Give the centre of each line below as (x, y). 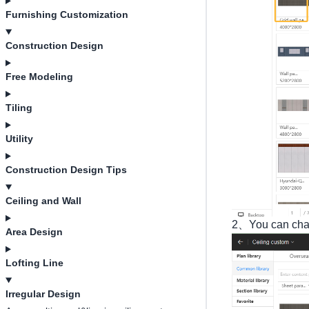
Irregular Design (43, 294)
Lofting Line (34, 263)
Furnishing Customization (67, 14)
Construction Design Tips (66, 170)
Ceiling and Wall (43, 201)
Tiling (19, 108)
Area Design (34, 232)
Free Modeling (39, 77)
